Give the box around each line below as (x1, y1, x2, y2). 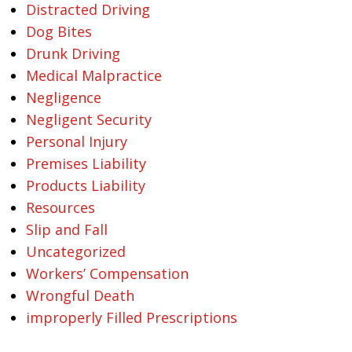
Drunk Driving (25, 44, 120, 63)
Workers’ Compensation (25, 264, 189, 283)
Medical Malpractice (25, 66, 162, 85)
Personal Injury (25, 132, 127, 151)
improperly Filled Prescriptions (25, 308, 237, 327)
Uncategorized (25, 242, 126, 261)
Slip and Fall (25, 220, 108, 239)
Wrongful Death (25, 286, 134, 305)
